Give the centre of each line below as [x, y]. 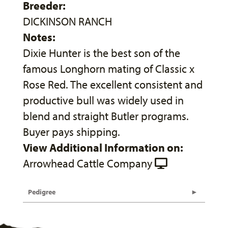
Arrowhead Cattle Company [88, 164]
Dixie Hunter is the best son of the [102, 53]
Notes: [39, 37]
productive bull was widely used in [103, 101]
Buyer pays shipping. [72, 132]
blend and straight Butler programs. [106, 116]
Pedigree [42, 192]
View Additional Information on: [103, 148]
